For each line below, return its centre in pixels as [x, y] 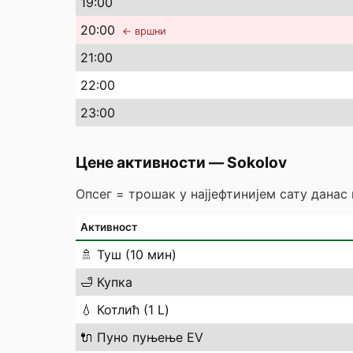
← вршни [144, 31]
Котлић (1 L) [133, 310]
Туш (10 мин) [137, 255]
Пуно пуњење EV [150, 337]
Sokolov [257, 162]
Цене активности [141, 162]
